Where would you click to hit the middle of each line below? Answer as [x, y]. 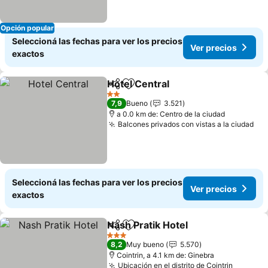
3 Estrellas [124, 239]
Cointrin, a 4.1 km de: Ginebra [166, 255]
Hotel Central [138, 84]
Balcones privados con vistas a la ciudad [186, 124]
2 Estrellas [124, 98]
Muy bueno [145, 244]
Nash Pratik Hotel [148, 225]
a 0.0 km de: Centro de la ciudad [171, 114]
